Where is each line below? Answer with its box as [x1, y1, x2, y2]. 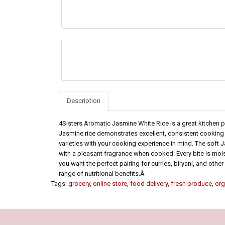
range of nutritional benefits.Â [59, 170, 146, 178]
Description [67, 97, 100, 105]
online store [93, 180, 127, 188]
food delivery [130, 180, 168, 188]
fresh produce [171, 180, 212, 188]
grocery [68, 180, 90, 188]
